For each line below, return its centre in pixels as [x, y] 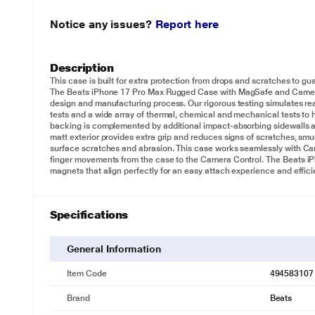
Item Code [87, 274]
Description [82, 68]
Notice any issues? [103, 24]
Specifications [89, 215]
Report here [187, 24]
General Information [114, 249]
